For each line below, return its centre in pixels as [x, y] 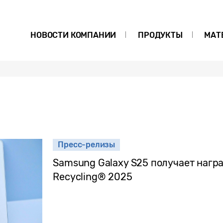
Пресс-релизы [87, 145]
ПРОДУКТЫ [160, 35]
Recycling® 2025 [93, 177]
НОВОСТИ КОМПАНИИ [73, 35]
